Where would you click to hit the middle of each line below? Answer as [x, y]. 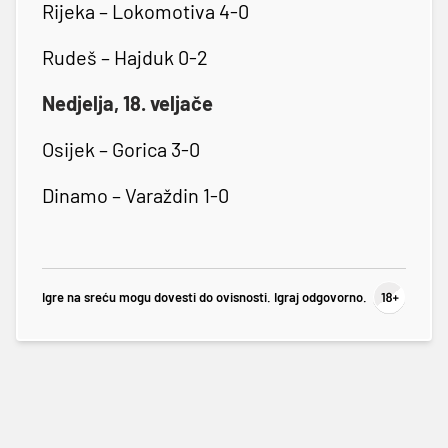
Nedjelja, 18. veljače [127, 102]
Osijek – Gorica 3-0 [121, 148]
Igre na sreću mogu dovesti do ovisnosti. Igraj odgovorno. [204, 297]
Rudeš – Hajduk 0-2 [125, 56]
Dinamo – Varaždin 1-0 [135, 194]
